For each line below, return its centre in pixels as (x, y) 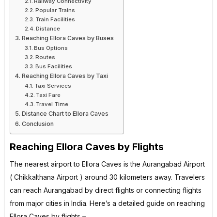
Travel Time (52, 104)
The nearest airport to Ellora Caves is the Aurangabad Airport (107, 164)
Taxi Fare (48, 95)
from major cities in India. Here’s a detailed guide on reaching (107, 203)
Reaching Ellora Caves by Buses (68, 38)
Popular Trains (55, 10)
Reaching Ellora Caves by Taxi (65, 76)
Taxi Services (53, 85)
